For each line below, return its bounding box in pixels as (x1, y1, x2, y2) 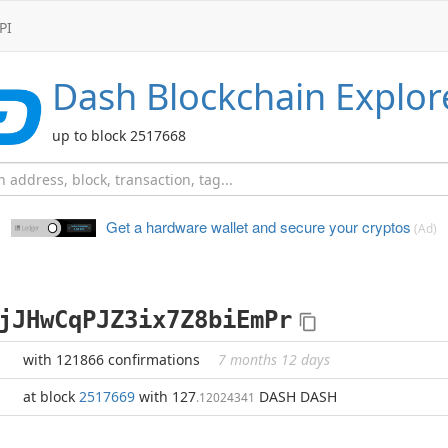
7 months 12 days (218, 350, 330, 369)
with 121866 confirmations (23, 350, 204, 369)
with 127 (135, 387, 196, 406)
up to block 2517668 (52, 126, 186, 145)
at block (23, 387, 79, 406)
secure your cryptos (276, 216, 411, 237)
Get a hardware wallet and (106, 216, 276, 237)
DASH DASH (255, 387, 337, 406)
